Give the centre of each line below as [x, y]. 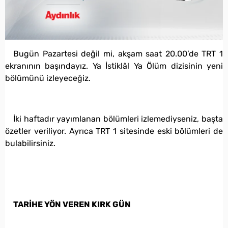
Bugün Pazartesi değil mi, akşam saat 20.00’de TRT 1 [118, 53]
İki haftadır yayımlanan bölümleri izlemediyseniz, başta [118, 119]
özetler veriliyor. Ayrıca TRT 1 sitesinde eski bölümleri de [114, 131]
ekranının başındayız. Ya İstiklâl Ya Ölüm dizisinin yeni [114, 66]
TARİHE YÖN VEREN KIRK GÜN [72, 204]
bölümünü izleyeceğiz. [48, 78]
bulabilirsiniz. [30, 143]
